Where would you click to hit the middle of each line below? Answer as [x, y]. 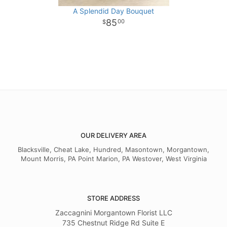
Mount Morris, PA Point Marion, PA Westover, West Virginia [113, 159]
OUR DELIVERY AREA [113, 136]
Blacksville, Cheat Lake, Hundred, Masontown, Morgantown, [113, 150]
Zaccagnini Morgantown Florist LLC [113, 213]
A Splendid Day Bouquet [113, 11]
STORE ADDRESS [113, 198]
